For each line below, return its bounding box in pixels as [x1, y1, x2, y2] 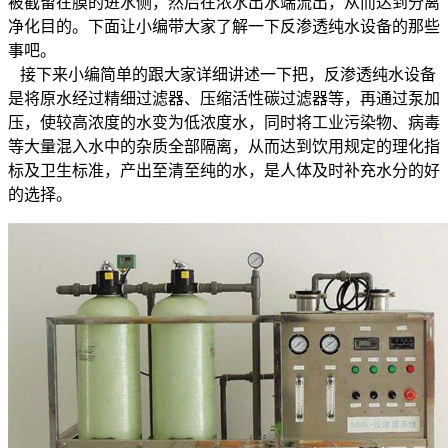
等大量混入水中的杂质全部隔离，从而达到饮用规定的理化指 [8, 137, 440, 155]
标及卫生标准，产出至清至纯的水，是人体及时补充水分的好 [8, 161, 440, 179]
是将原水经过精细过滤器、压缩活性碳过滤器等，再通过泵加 [8, 89, 440, 107]
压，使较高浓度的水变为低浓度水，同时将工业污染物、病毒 [8, 113, 440, 131]
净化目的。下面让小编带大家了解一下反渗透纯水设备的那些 [8, 17, 440, 35]
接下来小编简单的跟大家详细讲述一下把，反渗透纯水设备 [8, 65, 436, 83]
